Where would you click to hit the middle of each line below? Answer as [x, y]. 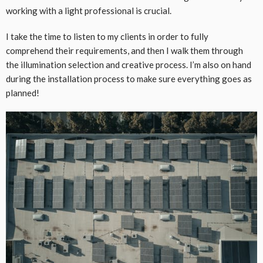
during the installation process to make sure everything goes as [129, 79]
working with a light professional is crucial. [89, 11]
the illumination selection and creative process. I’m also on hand [129, 65]
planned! [23, 93]
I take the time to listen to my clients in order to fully [107, 37]
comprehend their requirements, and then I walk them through [124, 51]
